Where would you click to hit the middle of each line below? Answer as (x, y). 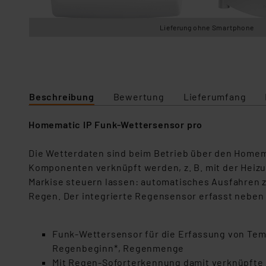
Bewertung (139, 96)
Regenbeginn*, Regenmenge (118, 248)
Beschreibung (62, 96)
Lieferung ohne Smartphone (207, 27)
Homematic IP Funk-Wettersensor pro (116, 124)
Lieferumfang (215, 96)
